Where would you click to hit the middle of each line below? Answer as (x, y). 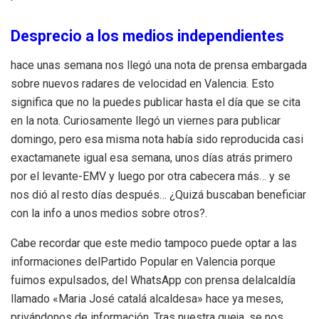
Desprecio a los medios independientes (147, 36)
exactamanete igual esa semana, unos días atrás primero (152, 157)
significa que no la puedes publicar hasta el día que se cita (156, 102)
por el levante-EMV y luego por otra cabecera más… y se (151, 176)
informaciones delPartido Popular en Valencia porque (143, 261)
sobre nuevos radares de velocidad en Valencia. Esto (142, 83)
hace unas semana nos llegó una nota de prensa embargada (159, 65)
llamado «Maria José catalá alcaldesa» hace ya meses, (148, 298)
